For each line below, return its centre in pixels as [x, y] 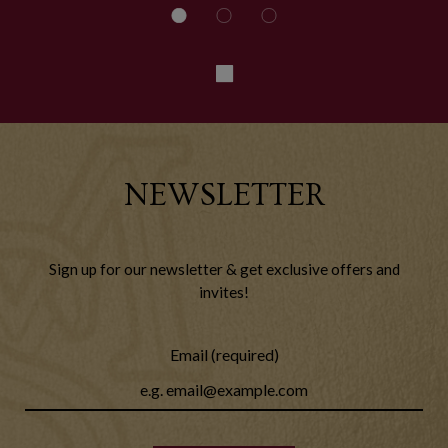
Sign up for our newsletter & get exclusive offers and [224, 269]
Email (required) [224, 354]
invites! [224, 292]
